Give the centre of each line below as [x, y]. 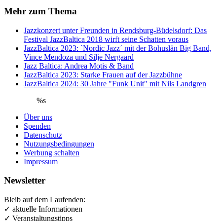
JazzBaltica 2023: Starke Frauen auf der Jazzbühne [103, 74]
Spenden [37, 126]
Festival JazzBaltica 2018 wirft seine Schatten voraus [106, 39]
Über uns [38, 117]
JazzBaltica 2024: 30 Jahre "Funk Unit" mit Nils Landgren [115, 83]
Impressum [41, 161]
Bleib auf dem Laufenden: [45, 200]
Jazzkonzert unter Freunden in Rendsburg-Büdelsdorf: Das [115, 30]
